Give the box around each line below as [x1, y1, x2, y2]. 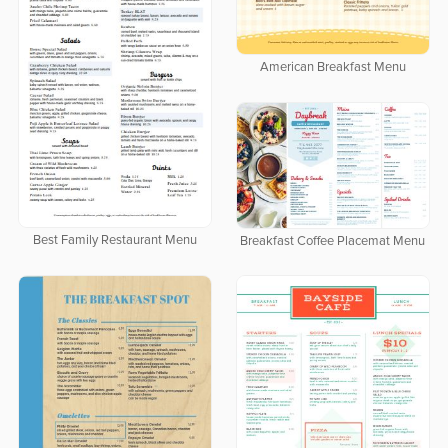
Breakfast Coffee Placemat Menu [240, 234, 426, 248]
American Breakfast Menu [259, 61, 406, 75]
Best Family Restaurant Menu [32, 234, 197, 248]
